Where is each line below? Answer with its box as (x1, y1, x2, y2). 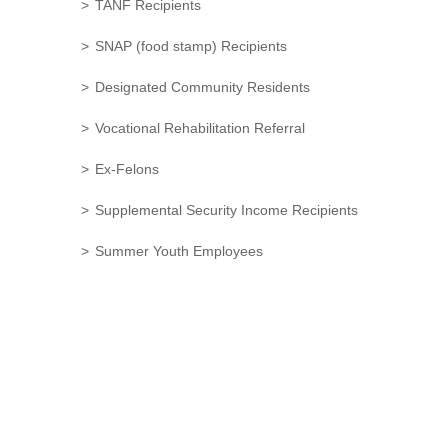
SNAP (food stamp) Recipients (95, 38, 287, 54)
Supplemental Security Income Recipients (95, 202, 358, 218)
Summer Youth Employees (95, 243, 263, 259)
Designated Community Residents (95, 79, 310, 95)
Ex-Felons (95, 161, 159, 177)
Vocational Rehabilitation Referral (95, 120, 305, 136)
